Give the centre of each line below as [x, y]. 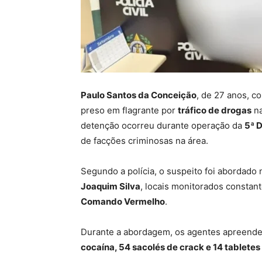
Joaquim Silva [111, 187]
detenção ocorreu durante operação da [163, 126]
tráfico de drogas [215, 111]
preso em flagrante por [129, 111]
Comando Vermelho [123, 202]
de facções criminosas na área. [144, 141]
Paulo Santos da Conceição [139, 95]
